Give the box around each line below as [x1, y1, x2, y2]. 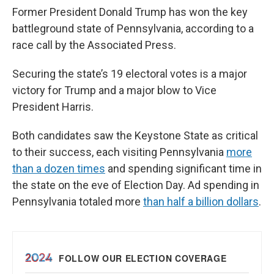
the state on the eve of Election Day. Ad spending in [12, 179, 259, 191]
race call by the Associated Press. [12, 39, 176, 51]
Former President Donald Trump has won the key [12, 6, 248, 18]
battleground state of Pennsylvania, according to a [12, 22, 254, 35]
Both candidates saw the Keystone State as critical [12, 129, 258, 142]
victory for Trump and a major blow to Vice [12, 84, 217, 97]
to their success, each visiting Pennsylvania [12, 146, 226, 158]
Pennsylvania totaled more [12, 195, 143, 208]
